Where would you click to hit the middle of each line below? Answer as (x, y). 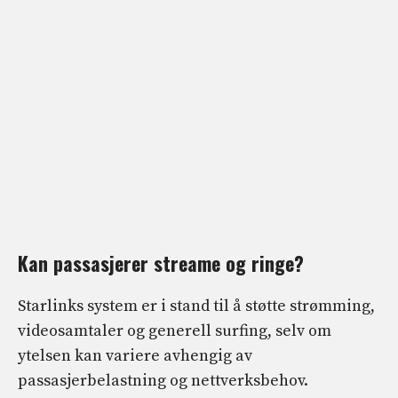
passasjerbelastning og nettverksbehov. (163, 381)
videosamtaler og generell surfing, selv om (175, 331)
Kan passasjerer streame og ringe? (161, 263)
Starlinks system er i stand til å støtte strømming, (196, 306)
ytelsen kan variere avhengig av (135, 356)
